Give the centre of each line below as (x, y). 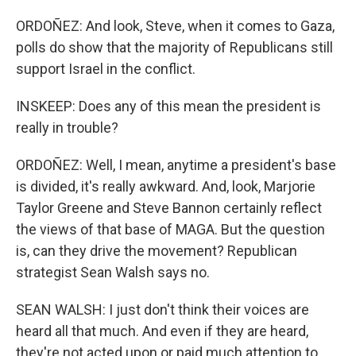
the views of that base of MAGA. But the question (170, 229)
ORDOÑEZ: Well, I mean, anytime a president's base (176, 165)
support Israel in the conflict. (106, 69)
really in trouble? (67, 128)
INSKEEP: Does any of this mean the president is (168, 106)
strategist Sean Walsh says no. (113, 272)
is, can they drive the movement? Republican (157, 251)
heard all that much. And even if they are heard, (162, 331)
